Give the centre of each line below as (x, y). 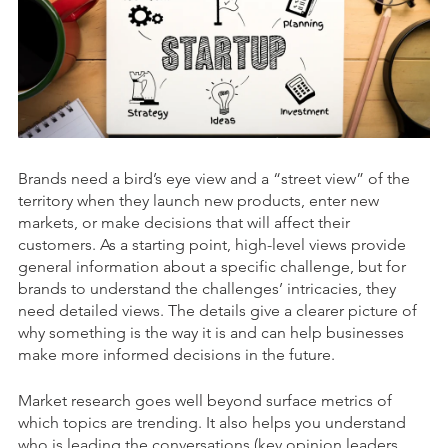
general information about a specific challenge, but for (212, 266)
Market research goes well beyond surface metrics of (205, 400)
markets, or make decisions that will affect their (184, 222)
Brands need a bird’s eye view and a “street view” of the (214, 178)
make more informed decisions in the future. (178, 354)
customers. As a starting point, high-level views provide (212, 244)
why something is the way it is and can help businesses (211, 332)
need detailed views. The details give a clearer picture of (217, 310)
